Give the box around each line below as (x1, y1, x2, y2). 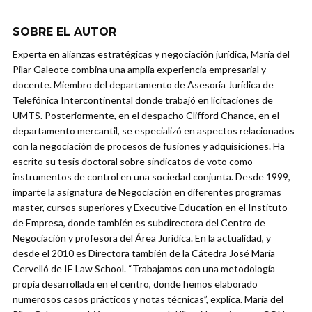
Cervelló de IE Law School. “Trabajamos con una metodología (13, 263, 275, 275)
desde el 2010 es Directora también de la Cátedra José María (13, 247, 275, 260)
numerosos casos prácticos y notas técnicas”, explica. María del (13, 293, 283, 306)
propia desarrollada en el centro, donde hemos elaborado (13, 278, 258, 290)
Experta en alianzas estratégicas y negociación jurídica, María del (13, 48, 290, 61)
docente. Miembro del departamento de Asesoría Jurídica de (13, 79, 274, 91)
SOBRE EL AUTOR (13, 25, 116, 39)
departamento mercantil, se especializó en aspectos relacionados (13, 125, 295, 137)
